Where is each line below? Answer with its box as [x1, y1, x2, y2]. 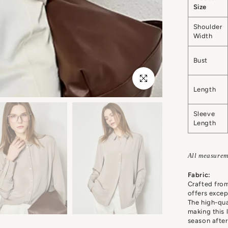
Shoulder [193, 22, 222, 31]
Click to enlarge [132, 74, 182, 82]
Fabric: [187, 170, 211, 179]
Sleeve [193, 109, 215, 118]
